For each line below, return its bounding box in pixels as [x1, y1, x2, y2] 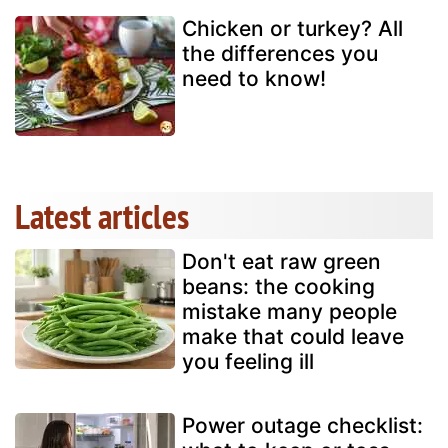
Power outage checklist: [182, 413, 423, 439]
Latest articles [15, 193, 189, 240]
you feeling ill [182, 349, 314, 375]
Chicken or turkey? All [182, 16, 403, 42]
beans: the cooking [182, 274, 375, 300]
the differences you [182, 41, 378, 67]
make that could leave [182, 324, 404, 350]
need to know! [182, 66, 326, 92]
